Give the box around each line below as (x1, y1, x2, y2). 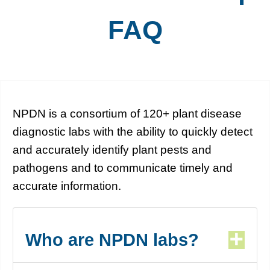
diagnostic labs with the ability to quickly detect (13, 125, 253, 139)
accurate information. (13, 180, 121, 193)
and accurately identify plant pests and (13, 143, 212, 157)
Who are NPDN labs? (25, 230, 199, 250)
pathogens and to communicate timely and (13, 162, 233, 175)
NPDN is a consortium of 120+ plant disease (13, 107, 242, 121)
